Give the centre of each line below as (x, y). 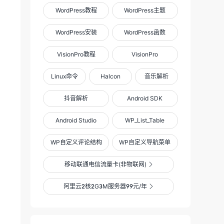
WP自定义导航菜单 (145, 142)
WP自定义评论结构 (76, 142)
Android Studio (76, 120)
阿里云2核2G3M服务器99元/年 (105, 186)
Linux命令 (65, 76)
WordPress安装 (76, 32)
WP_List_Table (145, 120)
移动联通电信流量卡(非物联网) (105, 164)
